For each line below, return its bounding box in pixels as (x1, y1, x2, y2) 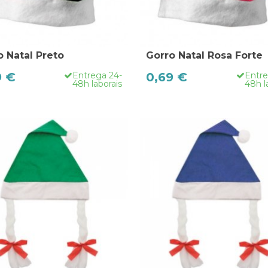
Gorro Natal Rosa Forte (146, 49, 263, 61)
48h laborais (72, 78, 122, 89)
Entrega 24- (72, 69, 122, 81)
